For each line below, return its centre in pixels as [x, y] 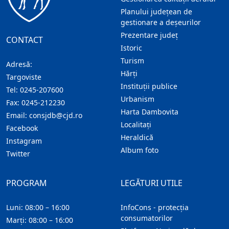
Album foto [140, 150]
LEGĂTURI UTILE [152, 183]
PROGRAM [27, 183]
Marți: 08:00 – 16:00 [40, 220]
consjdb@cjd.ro [56, 115]
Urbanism [138, 99]
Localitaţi [136, 125]
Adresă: [19, 64]
